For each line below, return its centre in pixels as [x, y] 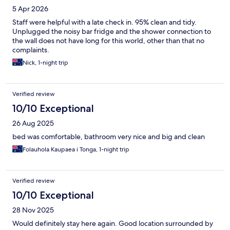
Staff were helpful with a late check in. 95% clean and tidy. [104, 22]
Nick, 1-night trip [45, 63]
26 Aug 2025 [33, 123]
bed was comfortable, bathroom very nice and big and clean [109, 137]
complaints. [31, 50]
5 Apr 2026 [30, 9]
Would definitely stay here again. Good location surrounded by [113, 224]
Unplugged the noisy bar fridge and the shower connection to [112, 32]
